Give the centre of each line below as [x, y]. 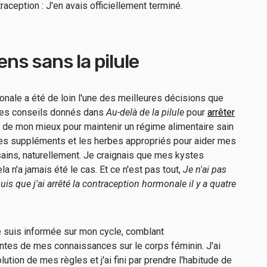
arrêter [221, 112]
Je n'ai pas [205, 170]
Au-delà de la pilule [145, 112]
